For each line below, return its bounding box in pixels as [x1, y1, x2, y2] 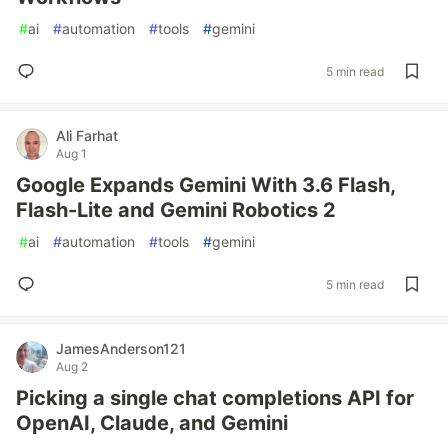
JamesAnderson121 [56, 340, 186, 357]
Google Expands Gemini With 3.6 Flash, [16, 173, 395, 197]
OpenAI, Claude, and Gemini [16, 411, 288, 435]
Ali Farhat [56, 127, 118, 144]
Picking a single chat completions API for [16, 386, 414, 410]
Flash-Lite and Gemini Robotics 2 [16, 198, 336, 222]
